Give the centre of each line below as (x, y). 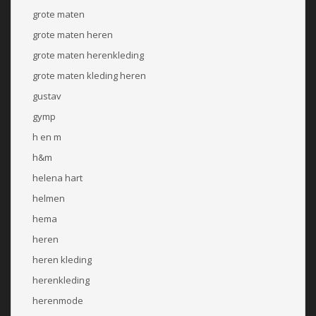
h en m (47, 136)
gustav (47, 96)
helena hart (57, 177)
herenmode (58, 300)
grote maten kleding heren (89, 75)
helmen (49, 198)
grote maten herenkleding (88, 55)
